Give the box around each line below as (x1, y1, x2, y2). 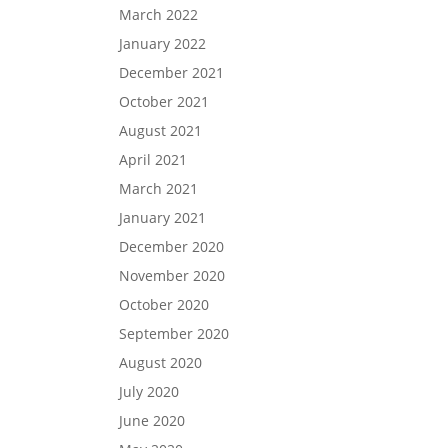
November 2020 (119, 266, 226, 285)
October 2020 (119, 295, 210, 314)
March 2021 (119, 179, 199, 198)
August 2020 (119, 353, 203, 372)
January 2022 (119, 34, 207, 53)
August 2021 (119, 121, 203, 140)
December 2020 (119, 237, 225, 256)
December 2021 (119, 63, 225, 82)
